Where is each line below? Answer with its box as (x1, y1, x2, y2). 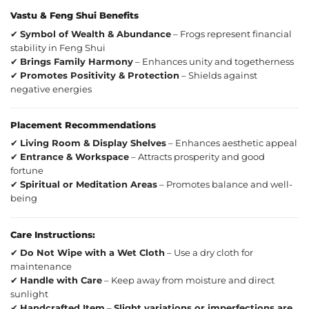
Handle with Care (20, 275, 102, 286)
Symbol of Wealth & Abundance (20, 28, 171, 39)
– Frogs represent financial (171, 28, 292, 39)
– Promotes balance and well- (157, 179, 292, 190)
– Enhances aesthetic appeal (166, 138, 297, 149)
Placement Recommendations (10, 119, 156, 130)
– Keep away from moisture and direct (102, 275, 275, 286)
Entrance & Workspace (20, 152, 129, 163)
